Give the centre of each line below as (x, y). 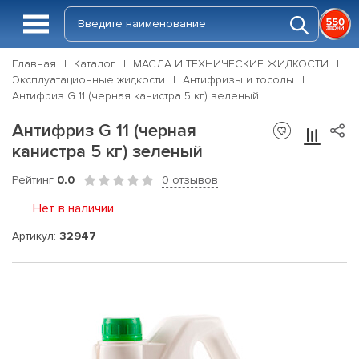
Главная (34, 64)
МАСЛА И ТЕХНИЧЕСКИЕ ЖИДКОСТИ (231, 64)
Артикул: (36, 236)
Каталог (95, 64)
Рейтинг (34, 180)
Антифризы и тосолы (238, 80)
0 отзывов (190, 180)
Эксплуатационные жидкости (89, 80)
